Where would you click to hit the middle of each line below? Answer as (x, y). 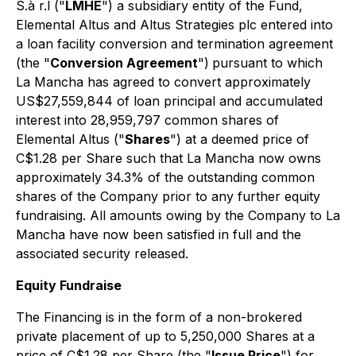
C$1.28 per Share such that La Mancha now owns (168, 158)
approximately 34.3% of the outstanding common (165, 177)
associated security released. (102, 253)
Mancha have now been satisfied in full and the (159, 234)
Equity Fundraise (69, 285)
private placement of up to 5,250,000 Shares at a (165, 336)
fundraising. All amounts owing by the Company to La (178, 215)
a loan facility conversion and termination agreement (174, 44)
